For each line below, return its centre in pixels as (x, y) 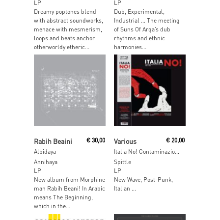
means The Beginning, (63, 197)
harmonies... (130, 47)
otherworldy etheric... (62, 47)
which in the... (52, 206)
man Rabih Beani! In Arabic (69, 189)
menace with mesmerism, (68, 29)
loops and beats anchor (64, 38)
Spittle (122, 162)
